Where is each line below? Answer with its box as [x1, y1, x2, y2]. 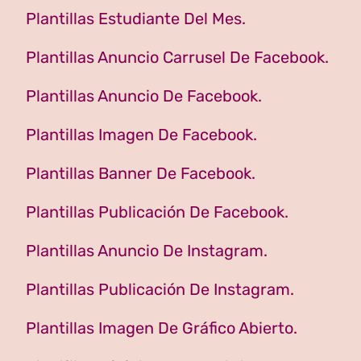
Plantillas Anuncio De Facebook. [26, 86, 262, 106]
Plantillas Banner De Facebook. [26, 164, 255, 184]
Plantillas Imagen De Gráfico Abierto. [26, 318, 297, 338]
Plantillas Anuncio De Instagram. [26, 241, 268, 261]
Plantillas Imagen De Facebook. [26, 125, 257, 145]
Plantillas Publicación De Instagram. [26, 280, 294, 300]
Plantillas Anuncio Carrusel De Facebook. [26, 48, 329, 68]
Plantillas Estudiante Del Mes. [26, 9, 246, 29]
